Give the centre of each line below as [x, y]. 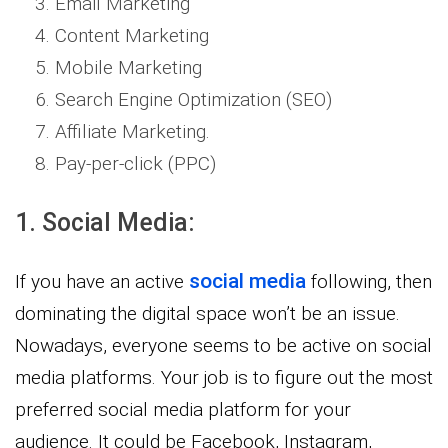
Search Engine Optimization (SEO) [193, 99]
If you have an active [102, 281]
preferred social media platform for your [183, 409]
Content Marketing [132, 35]
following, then [369, 281]
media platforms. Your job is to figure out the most [224, 377]
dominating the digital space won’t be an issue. [207, 313]
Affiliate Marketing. [132, 131]
